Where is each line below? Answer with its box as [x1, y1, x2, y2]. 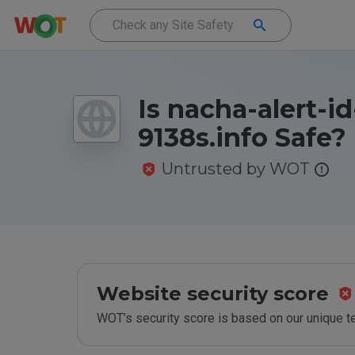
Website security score [97, 282, 329, 305]
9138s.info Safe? [138, 122, 346, 153]
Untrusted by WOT [162, 159, 310, 178]
